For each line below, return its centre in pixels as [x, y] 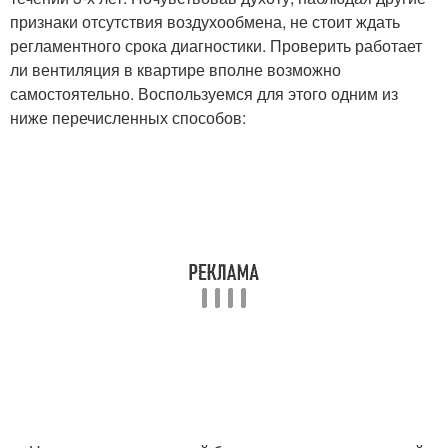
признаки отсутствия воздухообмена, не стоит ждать [205, 21]
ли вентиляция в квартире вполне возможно [175, 69]
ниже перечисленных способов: [128, 117]
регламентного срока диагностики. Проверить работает [216, 45]
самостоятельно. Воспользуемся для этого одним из [204, 93]
